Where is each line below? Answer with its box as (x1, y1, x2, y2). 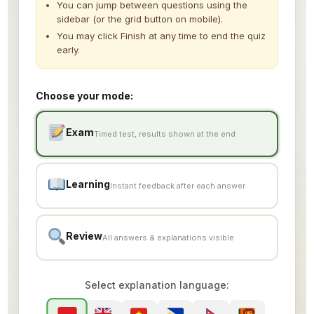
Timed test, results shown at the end (94, 128, 236, 139)
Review (66, 230, 103, 242)
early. (56, 44, 80, 55)
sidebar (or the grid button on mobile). (56, 13, 223, 25)
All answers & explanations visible (102, 232, 235, 243)
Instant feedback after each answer (110, 180, 246, 191)
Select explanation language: (85, 279, 229, 291)
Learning (66, 178, 111, 190)
